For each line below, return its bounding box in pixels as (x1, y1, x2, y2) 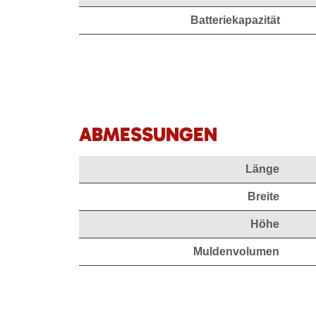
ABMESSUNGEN (79, 122, 217, 146)
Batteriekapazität (190, 13, 280, 26)
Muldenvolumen (193, 245, 279, 257)
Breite (248, 190, 279, 202)
